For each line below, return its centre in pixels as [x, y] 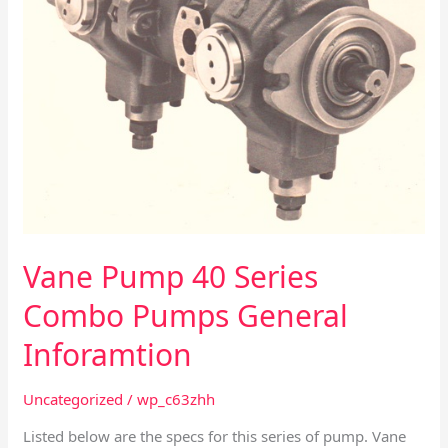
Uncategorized [73, 398]
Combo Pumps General [186, 315]
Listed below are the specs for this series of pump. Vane [215, 435]
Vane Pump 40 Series [171, 276]
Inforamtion [108, 354]
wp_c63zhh [176, 398]
